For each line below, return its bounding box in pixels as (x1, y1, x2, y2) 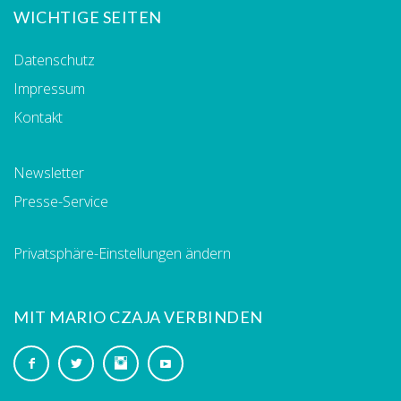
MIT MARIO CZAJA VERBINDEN (13, 306, 263, 327)
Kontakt (13, 107, 63, 127)
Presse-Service (13, 191, 108, 211)
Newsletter (13, 162, 84, 183)
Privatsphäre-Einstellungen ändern (13, 243, 231, 263)
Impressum (13, 78, 85, 98)
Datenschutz (13, 49, 95, 70)
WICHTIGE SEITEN (13, 6, 162, 27)
